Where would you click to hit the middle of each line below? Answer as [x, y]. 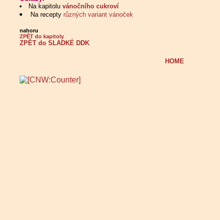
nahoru [29, 30]
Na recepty [47, 14]
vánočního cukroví [91, 6]
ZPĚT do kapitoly [42, 36]
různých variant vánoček [98, 14]
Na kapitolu [46, 6]
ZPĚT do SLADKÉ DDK [55, 43]
